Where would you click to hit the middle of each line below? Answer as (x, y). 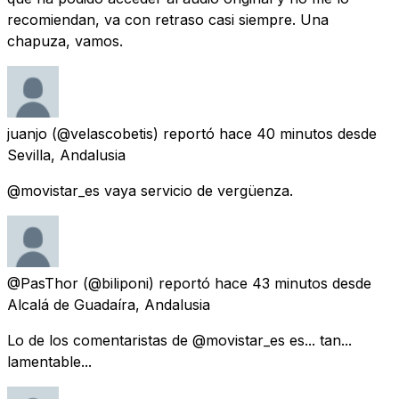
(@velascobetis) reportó (133, 133)
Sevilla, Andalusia (66, 155)
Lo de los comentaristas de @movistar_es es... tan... (179, 340)
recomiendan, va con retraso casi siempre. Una (168, 19)
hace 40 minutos (276, 133)
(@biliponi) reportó (147, 283)
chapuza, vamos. (65, 41)
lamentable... (49, 361)
